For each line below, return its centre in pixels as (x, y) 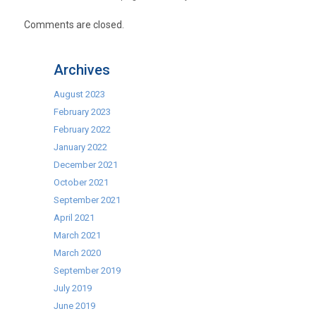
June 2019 (75, 305)
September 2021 (87, 200)
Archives (82, 69)
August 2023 (80, 94)
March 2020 (78, 253)
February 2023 (83, 111)
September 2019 (87, 270)
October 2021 (81, 182)
